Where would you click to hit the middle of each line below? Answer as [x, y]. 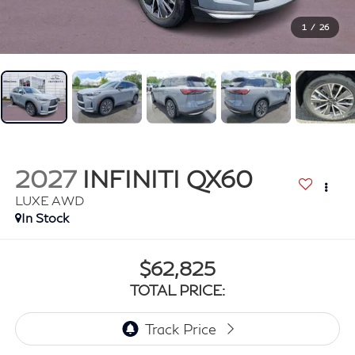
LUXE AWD [49, 200]
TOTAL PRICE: [177, 290]
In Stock [45, 218]
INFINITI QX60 [167, 179]
